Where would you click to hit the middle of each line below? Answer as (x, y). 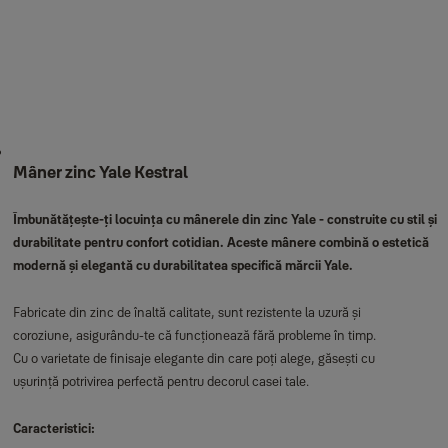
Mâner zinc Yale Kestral (100, 172)
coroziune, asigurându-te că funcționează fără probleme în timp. (194, 335)
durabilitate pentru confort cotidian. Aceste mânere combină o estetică (220, 242)
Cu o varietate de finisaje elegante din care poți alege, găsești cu (193, 358)
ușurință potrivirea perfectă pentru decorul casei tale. (160, 381)
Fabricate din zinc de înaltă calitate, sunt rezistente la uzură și (186, 312)
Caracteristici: (53, 428)
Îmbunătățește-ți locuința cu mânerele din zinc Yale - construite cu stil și (224, 219)
